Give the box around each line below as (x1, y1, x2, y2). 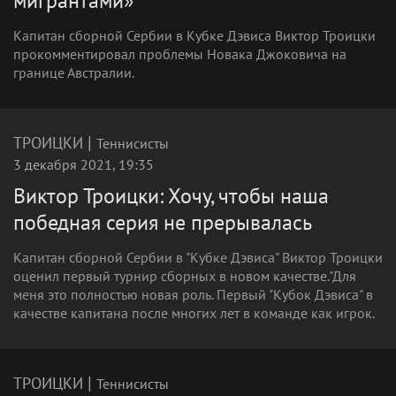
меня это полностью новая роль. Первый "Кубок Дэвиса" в (13, 286, 373, 303)
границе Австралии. (13, 64, 134, 81)
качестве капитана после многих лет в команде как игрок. (13, 304, 375, 322)
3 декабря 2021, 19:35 (13, 156, 154, 173)
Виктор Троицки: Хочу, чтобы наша (13, 182, 329, 209)
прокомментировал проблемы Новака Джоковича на (13, 45, 346, 63)
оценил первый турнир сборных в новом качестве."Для (13, 267, 356, 285)
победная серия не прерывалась (13, 209, 312, 236)
